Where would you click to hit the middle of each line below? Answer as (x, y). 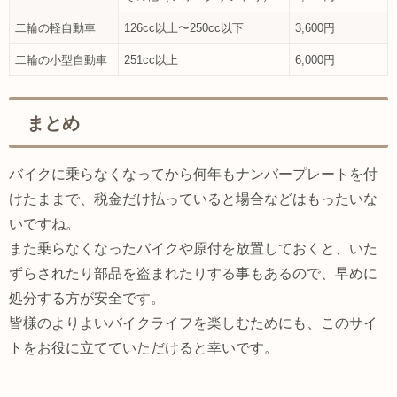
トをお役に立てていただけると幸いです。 (144, 348)
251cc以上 (151, 60)
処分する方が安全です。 (87, 299)
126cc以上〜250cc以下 (184, 28)
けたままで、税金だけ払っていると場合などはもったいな (193, 199)
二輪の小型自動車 (61, 60)
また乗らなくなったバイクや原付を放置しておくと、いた (193, 249)
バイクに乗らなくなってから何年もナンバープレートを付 (193, 175)
